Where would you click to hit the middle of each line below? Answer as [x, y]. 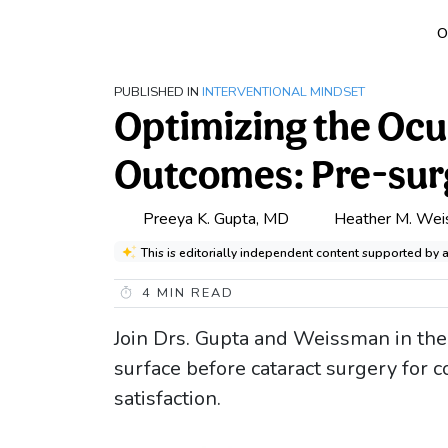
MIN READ [193, 293]
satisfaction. [167, 398]
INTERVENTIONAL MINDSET [283, 92]
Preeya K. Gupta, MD [216, 218]
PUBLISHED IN [156, 92]
